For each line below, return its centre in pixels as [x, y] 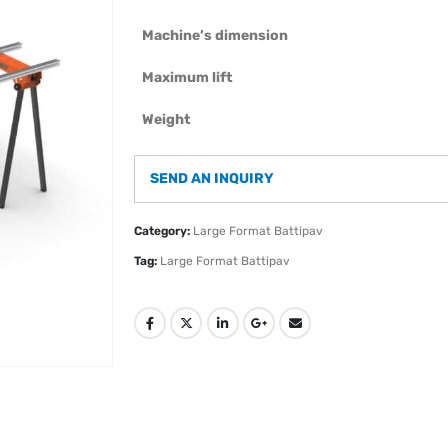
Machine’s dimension [215, 36]
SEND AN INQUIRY [212, 179]
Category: [163, 230]
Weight [166, 120]
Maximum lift [187, 78]
